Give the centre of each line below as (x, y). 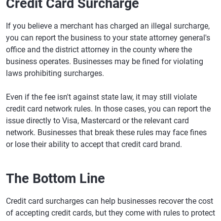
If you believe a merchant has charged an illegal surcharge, (108, 26)
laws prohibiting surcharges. (55, 73)
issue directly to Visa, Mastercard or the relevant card (97, 121)
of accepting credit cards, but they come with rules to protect (110, 213)
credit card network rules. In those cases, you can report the (108, 109)
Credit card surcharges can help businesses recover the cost (110, 201)
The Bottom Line (55, 179)
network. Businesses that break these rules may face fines (106, 132)
